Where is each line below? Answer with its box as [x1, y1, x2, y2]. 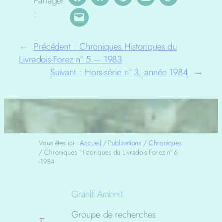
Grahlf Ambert [71, 187, 123, 201]
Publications [108, 138, 142, 148]
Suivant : [50, 65, 82, 79]
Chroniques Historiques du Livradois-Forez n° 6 [44, 147, 178, 158]
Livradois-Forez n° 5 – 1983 [19, 53, 122, 66]
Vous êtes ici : [39, 138, 80, 148]
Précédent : [33, 40, 76, 54]
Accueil [80, 138, 101, 148]
